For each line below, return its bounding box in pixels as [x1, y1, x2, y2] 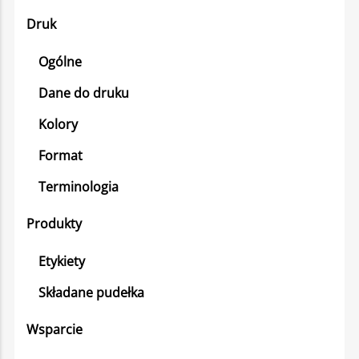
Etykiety [38, 252, 85, 270]
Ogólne [38, 52, 82, 71]
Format [38, 146, 83, 164]
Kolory [38, 115, 78, 133]
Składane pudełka [38, 283, 144, 301]
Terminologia [38, 177, 119, 196]
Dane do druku [38, 83, 129, 102]
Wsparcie [26, 321, 83, 338]
